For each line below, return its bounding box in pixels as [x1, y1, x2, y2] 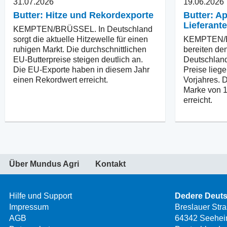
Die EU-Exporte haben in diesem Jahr [13, 65, 149, 74]
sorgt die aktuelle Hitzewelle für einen [13, 34, 148, 44]
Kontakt [95, 159, 126, 168]
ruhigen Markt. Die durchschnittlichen [13, 45, 146, 54]
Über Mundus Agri [9, 159, 79, 168]
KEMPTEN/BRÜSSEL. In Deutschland [13, 24, 153, 33]
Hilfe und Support [9, 191, 72, 200]
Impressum [9, 202, 49, 211]
